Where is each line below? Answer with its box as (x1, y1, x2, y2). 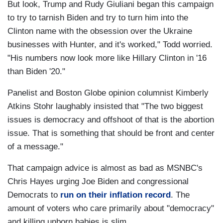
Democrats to (7, 190, 60, 200)
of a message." (7, 142, 66, 152)
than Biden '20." (7, 67, 70, 77)
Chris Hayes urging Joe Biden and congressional (7, 177, 189, 187)
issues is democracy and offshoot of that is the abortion (7, 115, 214, 125)
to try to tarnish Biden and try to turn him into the (7, 13, 188, 23)
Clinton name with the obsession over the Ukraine (7, 26, 192, 36)
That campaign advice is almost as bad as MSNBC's (7, 163, 203, 173)
